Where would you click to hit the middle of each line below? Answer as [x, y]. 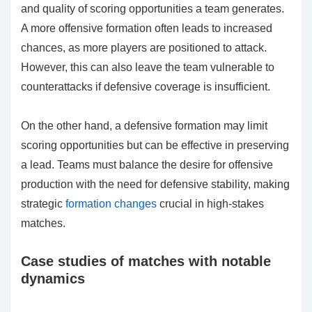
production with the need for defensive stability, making [155, 185]
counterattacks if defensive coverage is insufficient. [146, 87]
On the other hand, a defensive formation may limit [144, 126]
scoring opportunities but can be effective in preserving [155, 146]
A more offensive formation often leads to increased [147, 29]
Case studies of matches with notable [146, 262]
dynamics [53, 279]
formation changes [111, 204]
